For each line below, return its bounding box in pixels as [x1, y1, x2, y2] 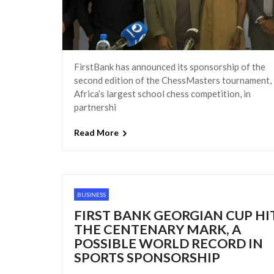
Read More [73, 127, 119, 138]
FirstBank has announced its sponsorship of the [73, 61, 265, 72]
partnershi [73, 101, 116, 113]
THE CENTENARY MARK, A [73, 221, 241, 237]
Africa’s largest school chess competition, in [73, 87, 251, 99]
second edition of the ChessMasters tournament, [73, 74, 272, 86]
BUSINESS [76, 190, 106, 198]
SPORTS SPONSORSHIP [73, 249, 223, 265]
